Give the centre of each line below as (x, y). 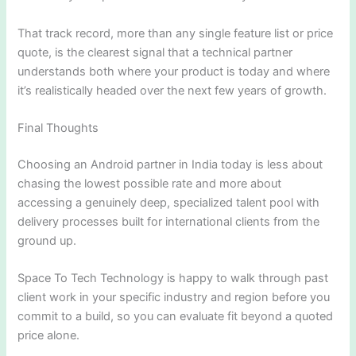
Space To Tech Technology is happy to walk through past (173, 279)
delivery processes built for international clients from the (169, 222)
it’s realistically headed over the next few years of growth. (172, 90)
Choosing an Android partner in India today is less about (170, 164)
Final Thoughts (58, 128)
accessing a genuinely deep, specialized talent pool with (169, 203)
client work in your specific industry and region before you (174, 298)
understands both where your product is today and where (174, 71)
